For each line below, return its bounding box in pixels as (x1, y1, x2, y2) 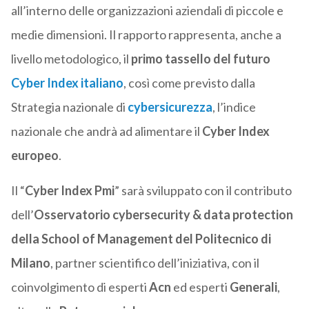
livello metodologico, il (10, 51, 131, 67)
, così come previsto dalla (123, 75, 255, 91)
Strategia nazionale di (10, 99, 128, 115)
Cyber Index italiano (10, 75, 123, 91)
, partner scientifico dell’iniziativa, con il (50, 255, 259, 271)
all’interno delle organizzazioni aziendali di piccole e (10, 3, 283, 19)
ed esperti (170, 279, 230, 295)
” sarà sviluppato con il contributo (114, 183, 292, 199)
